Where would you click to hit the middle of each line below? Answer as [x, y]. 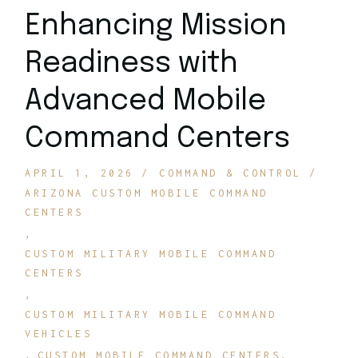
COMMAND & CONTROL [231, 173]
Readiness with [132, 64]
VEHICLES [59, 333]
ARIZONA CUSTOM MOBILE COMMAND [147, 193]
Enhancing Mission [156, 26]
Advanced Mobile [146, 101]
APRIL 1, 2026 [80, 173]
